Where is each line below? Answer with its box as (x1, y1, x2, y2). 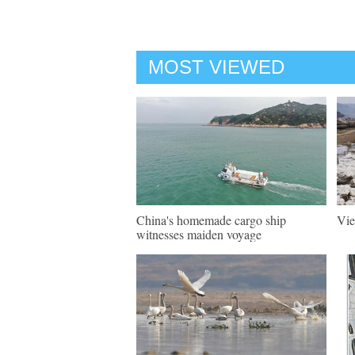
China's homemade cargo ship (136, 212, 286, 228)
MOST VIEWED (148, 56, 284, 78)
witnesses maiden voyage (136, 226, 261, 242)
